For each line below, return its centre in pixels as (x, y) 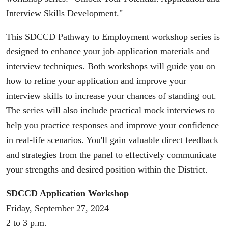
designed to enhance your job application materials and (108, 52)
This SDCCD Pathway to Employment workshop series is (113, 37)
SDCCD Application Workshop (67, 193)
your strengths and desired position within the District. (107, 170)
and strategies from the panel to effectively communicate (111, 155)
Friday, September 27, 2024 (58, 208)
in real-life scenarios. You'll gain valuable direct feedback (112, 140)
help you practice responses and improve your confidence (112, 125)
